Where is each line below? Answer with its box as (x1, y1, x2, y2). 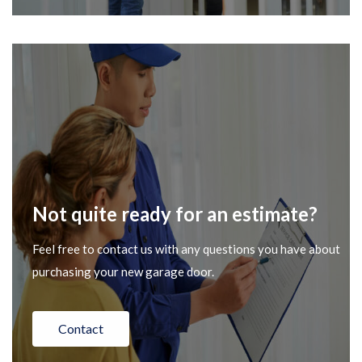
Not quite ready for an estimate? (32, 201, 318, 225)
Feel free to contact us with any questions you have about (32, 241, 340, 256)
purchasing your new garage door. (32, 263, 214, 279)
